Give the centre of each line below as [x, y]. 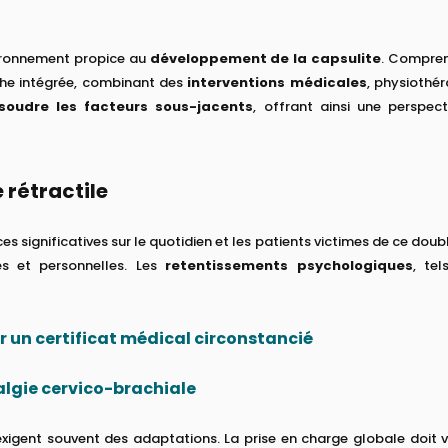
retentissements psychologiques [289, 265]
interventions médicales [277, 82]
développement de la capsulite [265, 58]
